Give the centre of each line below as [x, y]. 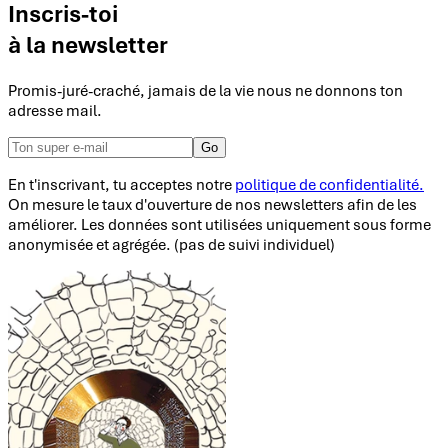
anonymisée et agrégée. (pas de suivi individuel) [171, 244]
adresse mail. [55, 110]
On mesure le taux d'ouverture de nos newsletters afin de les [212, 204]
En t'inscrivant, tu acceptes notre [121, 184]
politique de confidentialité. [329, 184]
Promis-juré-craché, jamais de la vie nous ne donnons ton [205, 90]
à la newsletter [88, 45]
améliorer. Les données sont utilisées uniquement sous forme [219, 224]
